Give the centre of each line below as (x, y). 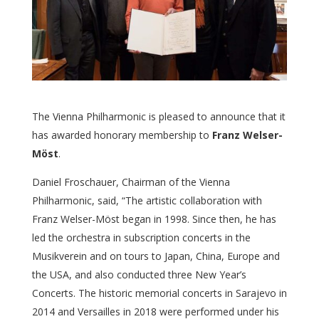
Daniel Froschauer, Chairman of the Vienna (131, 182)
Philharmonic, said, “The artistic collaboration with (147, 200)
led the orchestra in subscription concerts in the (141, 237)
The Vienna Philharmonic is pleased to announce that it (158, 116)
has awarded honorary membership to (122, 135)
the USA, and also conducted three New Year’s (139, 274)
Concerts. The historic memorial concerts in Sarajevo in (159, 293)
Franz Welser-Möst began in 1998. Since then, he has (154, 219)
